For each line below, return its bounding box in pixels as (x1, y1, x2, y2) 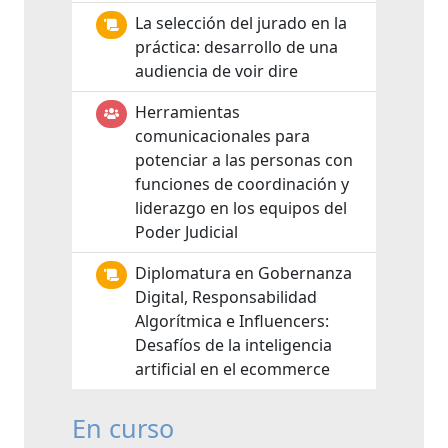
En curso (72, 411, 174, 445)
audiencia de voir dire (135, 60, 298, 82)
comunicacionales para (135, 125, 310, 147)
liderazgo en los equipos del (135, 197, 347, 219)
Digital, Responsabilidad (135, 286, 317, 308)
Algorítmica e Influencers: (135, 310, 329, 332)
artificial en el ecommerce (135, 358, 330, 380)
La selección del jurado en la (135, 12, 347, 34)
